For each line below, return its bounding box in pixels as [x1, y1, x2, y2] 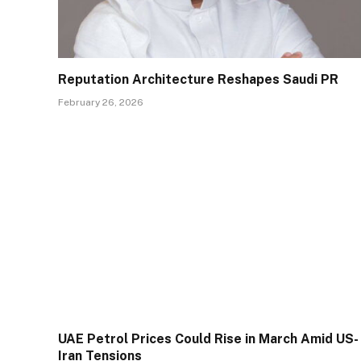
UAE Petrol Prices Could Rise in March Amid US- [58, 331, 359, 347]
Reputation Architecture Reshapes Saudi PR [58, 71, 338, 87]
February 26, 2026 [58, 96, 143, 108]
